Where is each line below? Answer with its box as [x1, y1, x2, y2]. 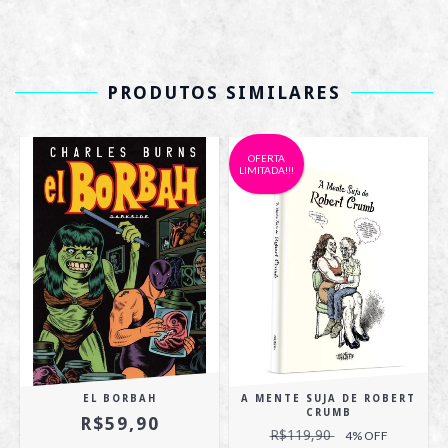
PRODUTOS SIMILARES [107, 82, 341, 103]
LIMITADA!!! [239, 164, 294, 176]
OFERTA [248, 152, 285, 164]
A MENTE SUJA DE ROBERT [241, 393, 416, 404]
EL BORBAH [82, 393, 157, 404]
